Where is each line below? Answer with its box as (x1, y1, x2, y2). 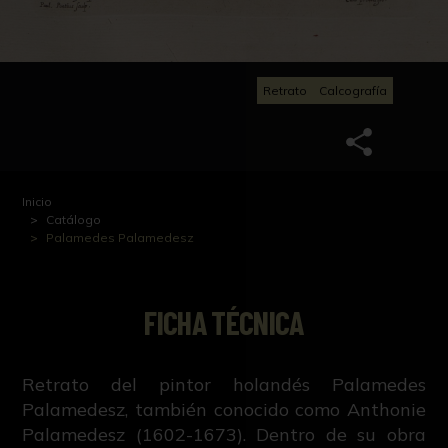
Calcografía (319, 82, 387, 98)
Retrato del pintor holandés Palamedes (22, 373, 426, 397)
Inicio (22, 194, 53, 210)
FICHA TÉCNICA (144, 303, 304, 342)
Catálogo (46, 212, 102, 228)
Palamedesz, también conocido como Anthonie (22, 398, 426, 422)
